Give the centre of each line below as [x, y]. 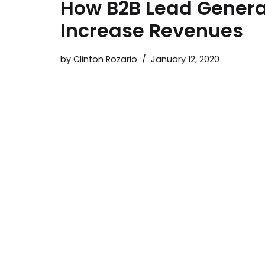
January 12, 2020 [185, 59]
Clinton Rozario [105, 59]
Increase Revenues [152, 30]
